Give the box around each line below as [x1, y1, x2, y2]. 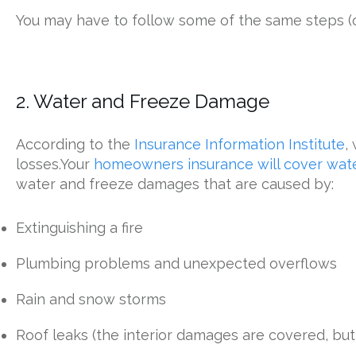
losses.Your [16, 156, 94, 172]
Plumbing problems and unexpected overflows [16, 255, 337, 272]
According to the [16, 136, 134, 153]
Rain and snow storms [16, 291, 166, 308]
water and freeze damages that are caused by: [16, 176, 334, 192]
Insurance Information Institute [134, 136, 345, 153]
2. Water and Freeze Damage [16, 90, 269, 113]
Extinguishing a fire [16, 219, 143, 236]
